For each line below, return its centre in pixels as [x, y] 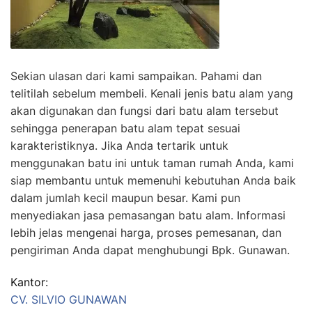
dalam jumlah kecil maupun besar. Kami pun [125, 197]
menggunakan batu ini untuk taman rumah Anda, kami [152, 163]
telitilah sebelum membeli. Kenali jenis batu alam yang [152, 93]
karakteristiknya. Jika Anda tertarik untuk [119, 145]
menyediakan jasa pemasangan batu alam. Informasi [148, 215]
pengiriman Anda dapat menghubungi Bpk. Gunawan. [150, 250]
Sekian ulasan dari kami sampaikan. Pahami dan [136, 76]
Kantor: [29, 282]
